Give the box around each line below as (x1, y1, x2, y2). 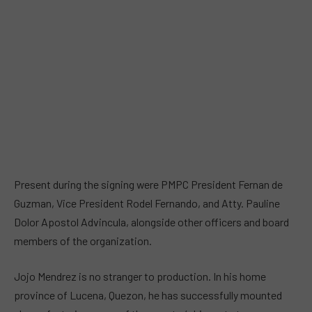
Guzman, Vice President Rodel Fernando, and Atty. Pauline (14, 196, 280, 210)
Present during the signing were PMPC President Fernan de (14, 177, 283, 191)
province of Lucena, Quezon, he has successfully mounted (14, 288, 282, 302)
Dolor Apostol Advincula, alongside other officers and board (14, 214, 289, 228)
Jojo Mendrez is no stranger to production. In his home (14, 270, 266, 283)
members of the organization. (14, 233, 152, 247)
